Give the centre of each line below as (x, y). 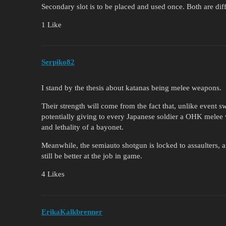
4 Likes (53, 174)
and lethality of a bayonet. (82, 127)
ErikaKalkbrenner (72, 212)
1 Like (51, 24)
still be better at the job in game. (92, 156)
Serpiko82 (58, 62)
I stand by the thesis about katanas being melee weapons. (131, 88)
